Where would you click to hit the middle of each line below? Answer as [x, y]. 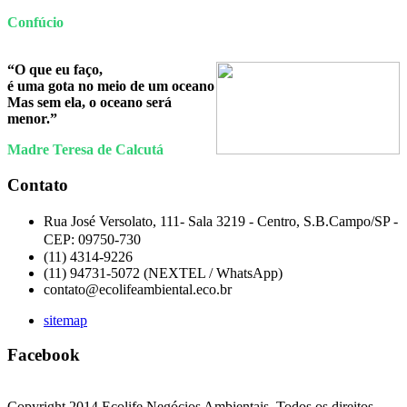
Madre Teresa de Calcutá [85, 150]
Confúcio [35, 23]
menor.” [32, 119]
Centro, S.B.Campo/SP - [328, 221]
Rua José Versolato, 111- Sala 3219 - [150, 221]
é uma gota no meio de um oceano [111, 86]
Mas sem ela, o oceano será [89, 103]
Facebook [44, 355]
